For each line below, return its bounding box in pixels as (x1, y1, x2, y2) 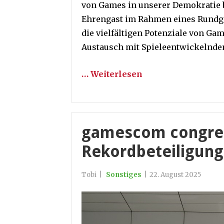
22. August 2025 (149, 170, 201, 179)
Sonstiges (106, 170, 141, 179)
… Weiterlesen (81, 69, 142, 79)
